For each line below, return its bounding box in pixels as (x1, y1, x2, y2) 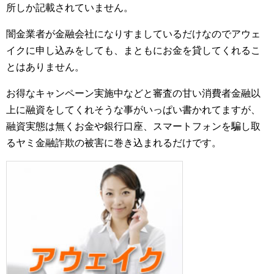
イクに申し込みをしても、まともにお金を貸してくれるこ (6, 45, 261, 56)
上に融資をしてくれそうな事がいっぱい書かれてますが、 (6, 105, 261, 115)
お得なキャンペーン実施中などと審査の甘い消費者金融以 (6, 88, 261, 98)
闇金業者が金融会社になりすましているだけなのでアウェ (6, 29, 261, 39)
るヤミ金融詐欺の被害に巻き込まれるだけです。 (6, 138, 221, 148)
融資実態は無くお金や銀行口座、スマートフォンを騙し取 (6, 121, 261, 131)
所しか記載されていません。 (6, 2, 133, 13)
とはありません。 (6, 62, 84, 72)
